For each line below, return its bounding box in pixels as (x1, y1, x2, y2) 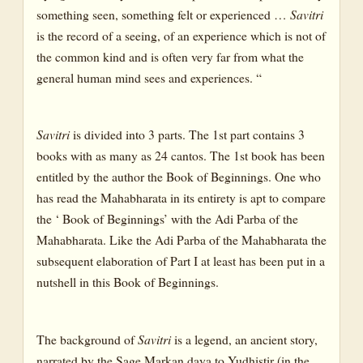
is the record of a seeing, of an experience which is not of (36, 26, 326, 44)
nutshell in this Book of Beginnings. (36, 273, 219, 291)
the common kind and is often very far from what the (36, 47, 304, 65)
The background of (36, 330, 138, 348)
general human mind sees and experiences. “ (36, 68, 262, 86)
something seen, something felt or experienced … (36, 5, 290, 23)
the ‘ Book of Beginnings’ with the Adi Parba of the (36, 210, 298, 228)
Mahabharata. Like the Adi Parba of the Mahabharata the (36, 231, 327, 249)
